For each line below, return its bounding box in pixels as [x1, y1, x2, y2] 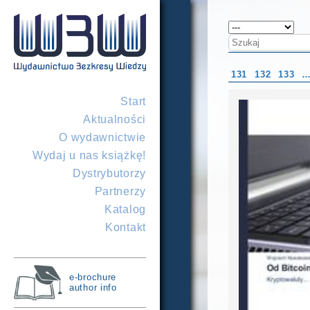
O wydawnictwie [59, 131, 146, 143]
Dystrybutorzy [72, 167, 146, 179]
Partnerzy [94, 185, 146, 197]
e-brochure [69, 272, 117, 282]
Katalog [104, 203, 146, 215]
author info [69, 282, 117, 293]
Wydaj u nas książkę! [32, 149, 146, 161]
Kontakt [105, 221, 146, 233]
